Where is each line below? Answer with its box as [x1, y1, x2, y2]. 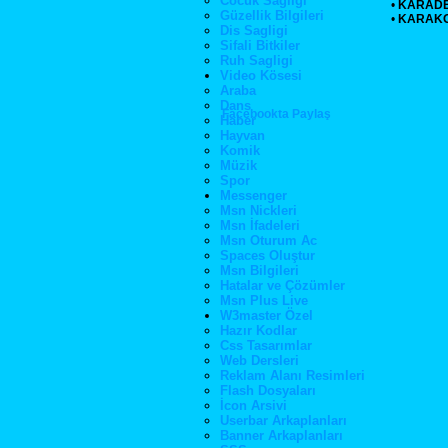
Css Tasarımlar [220, 338, 312, 353]
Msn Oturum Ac [220, 233, 317, 248]
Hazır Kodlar [220, 323, 297, 338]
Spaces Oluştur [220, 248, 315, 263]
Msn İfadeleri [220, 218, 300, 233]
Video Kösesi [220, 68, 302, 83]
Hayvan [220, 128, 265, 143]
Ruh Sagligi [220, 53, 293, 68]
